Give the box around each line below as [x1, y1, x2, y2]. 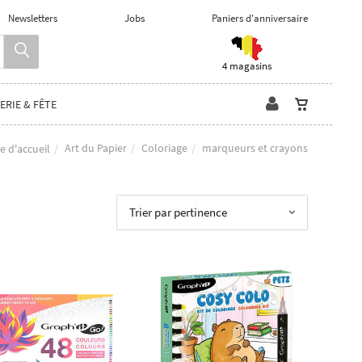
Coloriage [141, 140, 187, 155]
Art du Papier [65, 140, 127, 155]
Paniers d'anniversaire [212, 11, 308, 25]
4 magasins [221, 59, 271, 73]
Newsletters [8, 11, 57, 25]
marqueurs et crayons [202, 140, 308, 155]
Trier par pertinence [129, 204, 228, 220]
